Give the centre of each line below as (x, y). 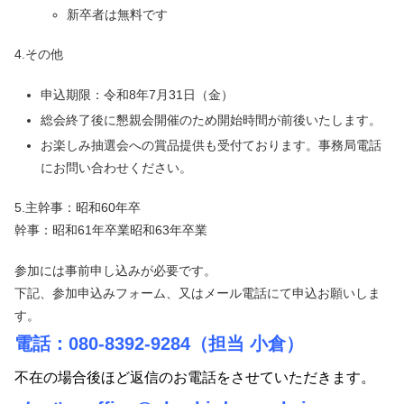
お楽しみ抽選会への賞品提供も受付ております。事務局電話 (211, 145)
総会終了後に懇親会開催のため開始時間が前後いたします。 (211, 119)
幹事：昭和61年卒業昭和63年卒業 (111, 230)
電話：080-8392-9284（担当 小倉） (159, 343)
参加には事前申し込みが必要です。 (115, 270)
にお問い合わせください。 (116, 167)
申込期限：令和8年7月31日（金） (137, 95)
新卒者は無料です (117, 14)
